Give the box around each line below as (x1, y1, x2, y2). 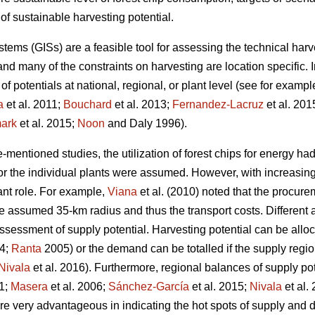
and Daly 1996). (105, 117, 187, 130)
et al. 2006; (48, 281, 108, 293)
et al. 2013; (112, 98, 172, 111)
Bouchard (63, 98, 112, 111)
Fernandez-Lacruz (172, 98, 264, 111)
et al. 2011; (4, 98, 63, 111)
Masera (11, 281, 48, 293)
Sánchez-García (108, 281, 189, 293)
